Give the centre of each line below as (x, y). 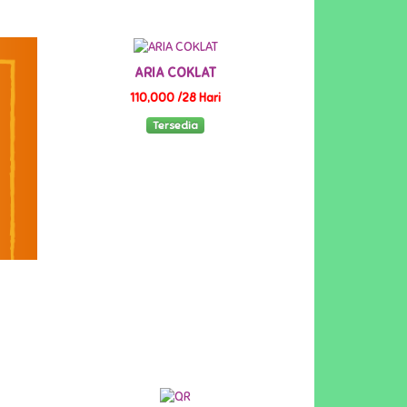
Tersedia (176, 126)
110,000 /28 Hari (176, 98)
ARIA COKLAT (176, 72)
